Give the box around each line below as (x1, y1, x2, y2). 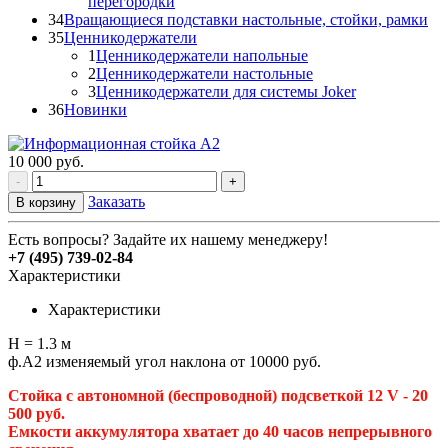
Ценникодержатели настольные (96, 64, 313, 82)
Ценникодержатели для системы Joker (96, 82, 356, 100)
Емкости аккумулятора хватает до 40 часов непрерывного (8, 422, 432, 440)
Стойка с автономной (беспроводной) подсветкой (8, 386, 367, 404)
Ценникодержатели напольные (96, 46, 308, 64)
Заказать (88, 192, 145, 210)
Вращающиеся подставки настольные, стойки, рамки (64, 10, 428, 28)
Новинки (64, 100, 127, 118)
